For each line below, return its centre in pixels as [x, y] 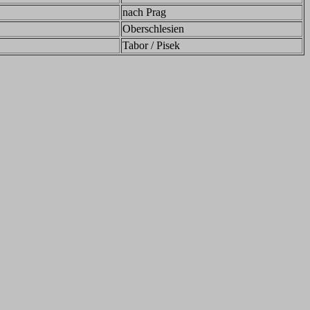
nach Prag [144, 12]
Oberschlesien [153, 29]
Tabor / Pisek [151, 45]
